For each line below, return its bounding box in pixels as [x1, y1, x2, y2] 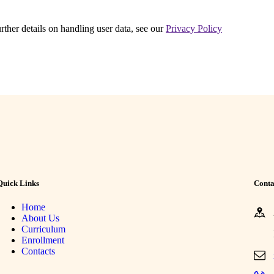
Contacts [21, 245, 55, 256]
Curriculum [21, 223, 65, 234]
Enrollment [21, 234, 64, 245]
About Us [21, 212, 59, 223]
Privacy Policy [166, 23, 222, 34]
